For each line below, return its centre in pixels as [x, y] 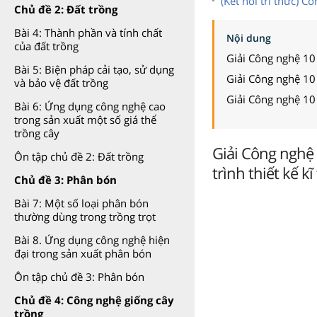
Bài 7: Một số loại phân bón [81, 203]
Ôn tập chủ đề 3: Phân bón [79, 277]
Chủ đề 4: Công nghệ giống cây [94, 300]
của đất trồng [46, 46]
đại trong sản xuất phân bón [83, 253]
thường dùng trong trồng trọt [85, 217]
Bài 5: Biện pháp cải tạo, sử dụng [94, 69]
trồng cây [37, 133]
